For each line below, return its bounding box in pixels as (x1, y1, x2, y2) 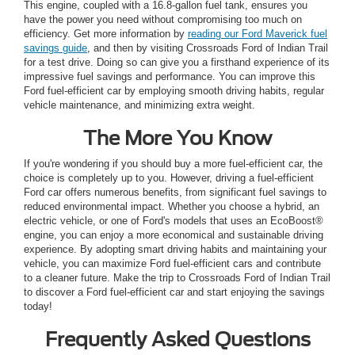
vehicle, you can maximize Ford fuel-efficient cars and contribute (24, 257, 321, 269)
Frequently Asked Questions (44, 327, 311, 351)
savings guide (24, 41, 87, 54)
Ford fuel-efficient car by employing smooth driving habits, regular (24, 84, 324, 97)
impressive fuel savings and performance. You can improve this (24, 70, 315, 82)
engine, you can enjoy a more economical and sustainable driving (24, 228, 323, 241)
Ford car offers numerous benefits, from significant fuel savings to (24, 185, 326, 198)
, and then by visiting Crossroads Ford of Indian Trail (87, 41, 328, 54)
